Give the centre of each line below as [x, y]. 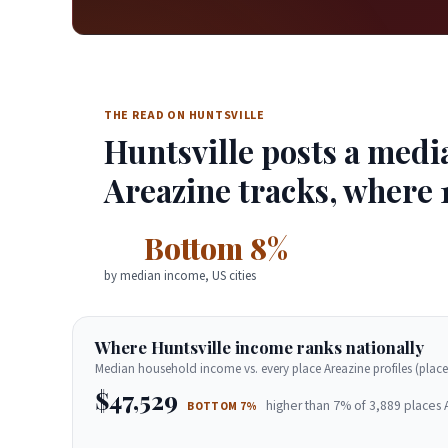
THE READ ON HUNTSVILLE [184, 116]
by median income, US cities [180, 276]
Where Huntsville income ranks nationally [260, 347]
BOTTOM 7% [222, 406]
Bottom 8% [216, 247]
